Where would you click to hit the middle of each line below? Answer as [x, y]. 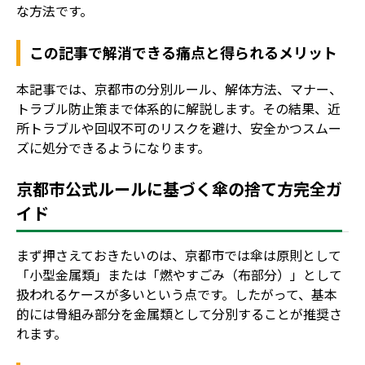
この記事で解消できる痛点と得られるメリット [184, 52]
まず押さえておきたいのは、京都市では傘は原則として [179, 255]
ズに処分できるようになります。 [113, 147]
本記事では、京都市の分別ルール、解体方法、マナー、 [179, 88]
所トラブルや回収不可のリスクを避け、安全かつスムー [179, 128]
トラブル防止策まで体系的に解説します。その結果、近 [178, 108]
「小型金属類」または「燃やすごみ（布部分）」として [179, 274]
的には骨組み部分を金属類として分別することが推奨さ [179, 313]
